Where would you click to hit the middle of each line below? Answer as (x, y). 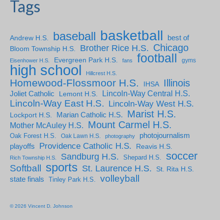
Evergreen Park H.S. (86, 60)
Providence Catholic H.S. (85, 146)
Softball (26, 168)
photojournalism (165, 136)
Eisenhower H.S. (30, 61)
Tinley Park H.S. (72, 180)
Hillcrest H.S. (101, 73)
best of (178, 38)
